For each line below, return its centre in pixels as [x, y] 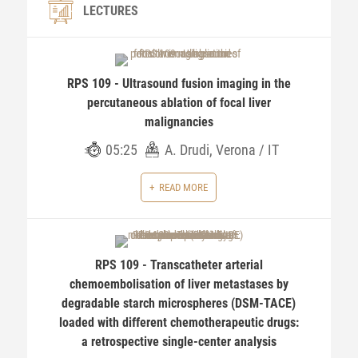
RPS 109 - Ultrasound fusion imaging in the [179, 84]
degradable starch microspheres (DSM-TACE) [179, 303]
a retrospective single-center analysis [179, 342]
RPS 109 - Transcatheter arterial [179, 265]
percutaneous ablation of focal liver [179, 103]
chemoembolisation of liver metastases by [179, 284]
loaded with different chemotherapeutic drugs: [179, 322]
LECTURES [110, 11]
